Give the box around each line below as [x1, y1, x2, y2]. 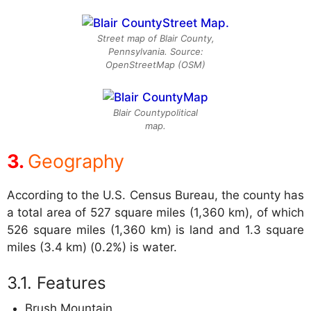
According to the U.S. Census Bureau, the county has [7, 187, 304, 202]
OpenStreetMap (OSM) [106, 58, 205, 70]
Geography [28, 149, 124, 173]
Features [37, 273, 106, 294]
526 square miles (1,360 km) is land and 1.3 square [7, 222, 304, 237]
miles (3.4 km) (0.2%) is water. [7, 239, 177, 254]
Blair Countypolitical [113, 107, 198, 119]
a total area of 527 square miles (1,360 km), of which [7, 205, 304, 219]
